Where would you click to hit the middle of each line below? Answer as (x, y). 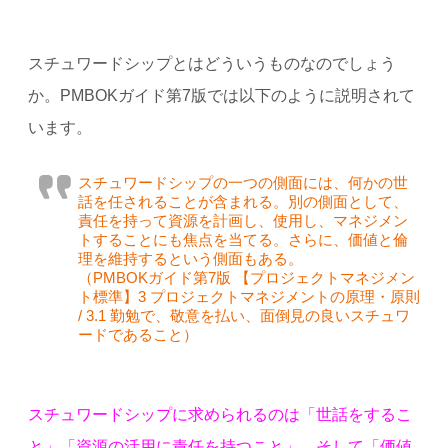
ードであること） (137, 334)
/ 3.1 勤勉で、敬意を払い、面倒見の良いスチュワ (243, 315)
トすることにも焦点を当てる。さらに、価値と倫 (242, 239)
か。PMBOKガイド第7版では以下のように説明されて (221, 95)
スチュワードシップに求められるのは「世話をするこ (219, 414)
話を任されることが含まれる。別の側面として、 (242, 201)
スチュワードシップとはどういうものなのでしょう (211, 63)
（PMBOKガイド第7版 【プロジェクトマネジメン (246, 277)
